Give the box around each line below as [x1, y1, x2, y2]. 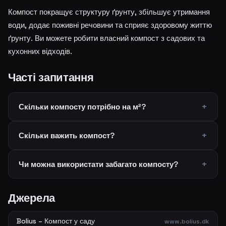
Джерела [8, 191, 55, 205]
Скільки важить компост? [19, 131, 115, 140]
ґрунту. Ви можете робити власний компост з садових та [8, 33, 205, 43]
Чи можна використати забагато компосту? [19, 159, 178, 169]
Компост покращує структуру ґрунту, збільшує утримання [8, 7, 210, 17]
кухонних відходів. [8, 46, 72, 56]
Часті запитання [8, 70, 94, 84]
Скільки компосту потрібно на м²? [19, 102, 146, 111]
